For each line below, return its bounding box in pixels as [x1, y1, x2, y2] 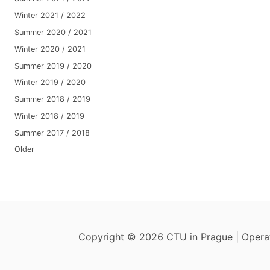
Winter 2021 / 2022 [14, 11, 86, 20]
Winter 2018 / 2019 [14, 111, 84, 121]
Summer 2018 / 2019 [14, 95, 90, 104]
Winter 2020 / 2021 [14, 44, 86, 54]
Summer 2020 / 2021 [14, 27, 92, 37]
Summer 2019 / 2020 [14, 61, 92, 71]
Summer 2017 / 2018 [14, 128, 90, 137]
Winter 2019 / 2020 [14, 78, 86, 87]
